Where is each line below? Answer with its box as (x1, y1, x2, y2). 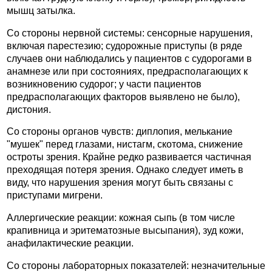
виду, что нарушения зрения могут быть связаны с (7, 177, 233, 188)
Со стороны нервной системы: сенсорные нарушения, (7, 27, 253, 38)
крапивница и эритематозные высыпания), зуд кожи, (7, 225, 243, 236)
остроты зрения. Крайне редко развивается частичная (7, 152, 251, 163)
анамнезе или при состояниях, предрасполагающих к (7, 66, 248, 76)
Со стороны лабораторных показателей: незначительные (7, 260, 265, 271)
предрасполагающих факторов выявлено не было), (7, 91, 240, 102)
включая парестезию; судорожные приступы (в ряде (7, 40, 242, 51)
